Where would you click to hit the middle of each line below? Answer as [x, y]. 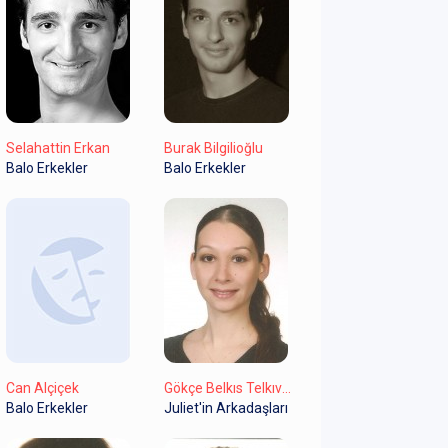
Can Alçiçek [42, 387]
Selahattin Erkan [58, 147]
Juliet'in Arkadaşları [225, 407]
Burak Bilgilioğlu [213, 147]
